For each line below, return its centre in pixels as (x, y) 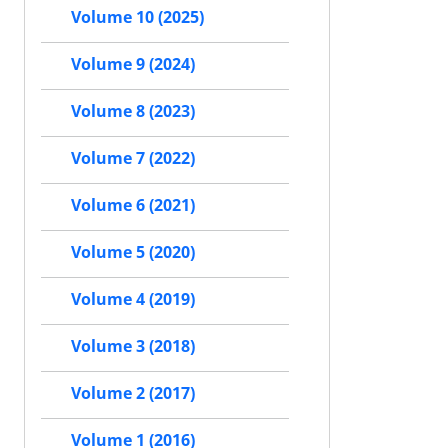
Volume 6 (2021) (133, 205)
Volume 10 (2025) (137, 17)
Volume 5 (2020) (133, 252)
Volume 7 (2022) (133, 158)
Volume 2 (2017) (133, 393)
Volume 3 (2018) (133, 346)
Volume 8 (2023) (133, 111)
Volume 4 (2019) (133, 299)
